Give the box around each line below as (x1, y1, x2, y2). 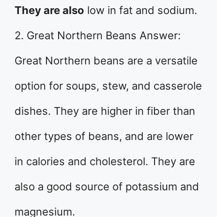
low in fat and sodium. (84, 4, 197, 16)
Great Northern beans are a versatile (15, 54, 198, 67)
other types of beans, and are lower (15, 130, 193, 142)
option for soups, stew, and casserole (15, 79, 202, 92)
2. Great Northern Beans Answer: (15, 29, 181, 42)
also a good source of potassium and (15, 180, 199, 193)
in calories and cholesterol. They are (15, 155, 195, 168)
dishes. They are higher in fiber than (15, 105, 195, 117)
